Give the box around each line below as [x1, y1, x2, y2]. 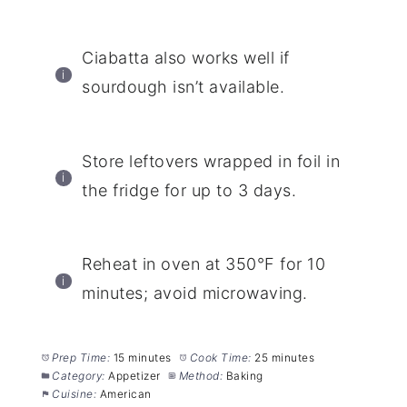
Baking [225, 369, 263, 383]
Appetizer [108, 369, 161, 383]
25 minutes [254, 351, 315, 365]
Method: [178, 369, 223, 383]
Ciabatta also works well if [82, 48, 290, 68]
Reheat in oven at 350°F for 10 [82, 254, 326, 274]
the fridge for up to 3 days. [82, 180, 297, 200]
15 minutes [113, 351, 172, 365]
